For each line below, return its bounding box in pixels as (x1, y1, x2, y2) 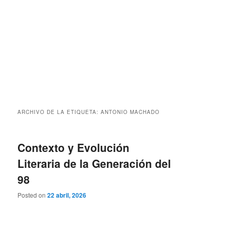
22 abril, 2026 (47, 190, 87, 200)
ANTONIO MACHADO (101, 108, 160, 116)
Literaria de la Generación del (17, 156, 171, 171)
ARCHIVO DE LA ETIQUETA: (17, 108, 101, 116)
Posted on (17, 190, 48, 200)
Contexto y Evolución (17, 140, 130, 156)
